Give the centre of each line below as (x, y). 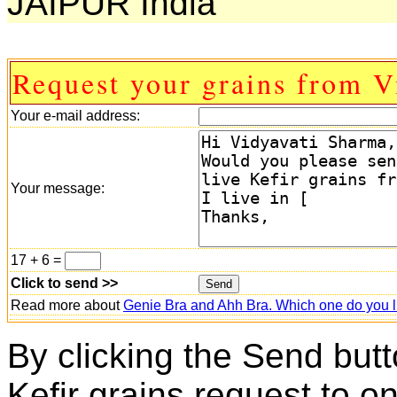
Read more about (67, 305)
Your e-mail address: (75, 115)
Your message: (58, 188)
